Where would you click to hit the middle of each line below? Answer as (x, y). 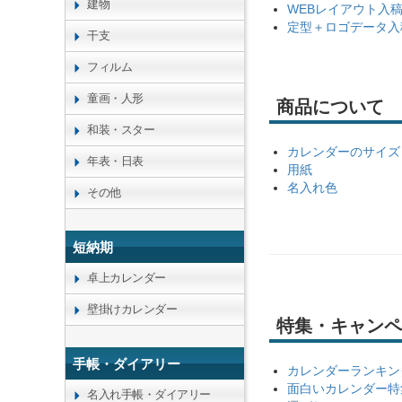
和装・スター (121, 130)
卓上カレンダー (127, 278)
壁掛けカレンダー (132, 309)
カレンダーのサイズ (344, 152)
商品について (330, 107)
